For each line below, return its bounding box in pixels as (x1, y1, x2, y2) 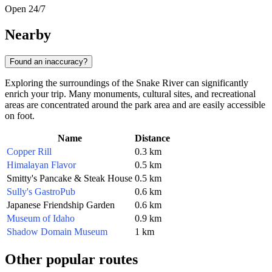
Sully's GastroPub (7, 186, 75, 197)
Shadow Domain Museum (7, 226, 107, 237)
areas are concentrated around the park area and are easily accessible (5, 99, 265, 110)
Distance (135, 132, 170, 143)
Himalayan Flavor (7, 159, 76, 170)
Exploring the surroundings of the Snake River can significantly (5, 77, 248, 88)
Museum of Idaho (7, 212, 75, 223)
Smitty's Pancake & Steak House (7, 172, 132, 183)
